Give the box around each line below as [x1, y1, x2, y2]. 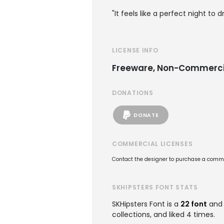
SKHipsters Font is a [112, 199, 180, 209]
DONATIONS [112, 88, 153, 97]
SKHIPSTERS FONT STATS [112, 183, 198, 191]
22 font [180, 199, 207, 209]
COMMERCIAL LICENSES [112, 139, 193, 148]
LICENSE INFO [112, 46, 158, 54]
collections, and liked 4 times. [112, 209, 215, 219]
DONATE [133, 111, 159, 119]
